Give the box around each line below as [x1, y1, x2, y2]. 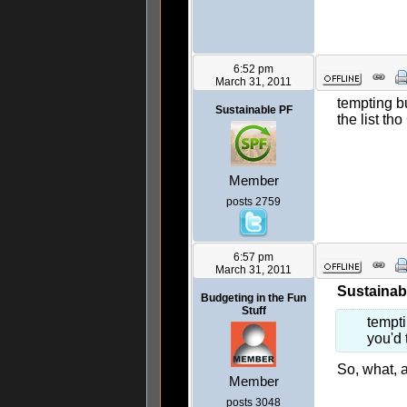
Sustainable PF [214, 104, 293, 117]
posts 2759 [226, 195, 281, 209]
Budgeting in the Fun [201, 292, 306, 305]
